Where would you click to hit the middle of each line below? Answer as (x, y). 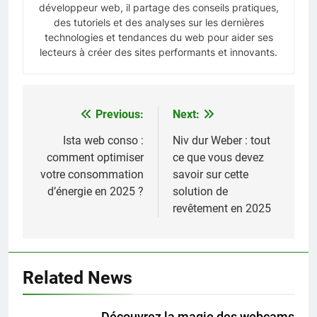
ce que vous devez (218, 157)
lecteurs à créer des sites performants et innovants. (158, 52)
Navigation (77, 118)
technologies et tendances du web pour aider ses (158, 37)
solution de (200, 191)
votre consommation (92, 174)
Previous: (120, 114)
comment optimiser (95, 157)
